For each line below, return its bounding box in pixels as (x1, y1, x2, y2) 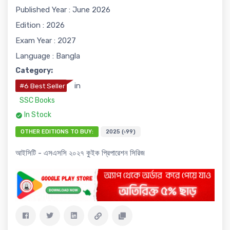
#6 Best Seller (20, 82, 65, 90)
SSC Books (20, 96, 55, 105)
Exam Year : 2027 (15, 36, 76, 46)
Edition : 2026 (15, 21, 65, 30)
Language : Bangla (15, 51, 80, 61)
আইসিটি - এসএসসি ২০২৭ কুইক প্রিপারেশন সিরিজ (15, 148, 145, 158)
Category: (15, 66, 53, 75)
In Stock (24, 110, 51, 120)
